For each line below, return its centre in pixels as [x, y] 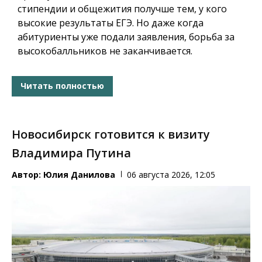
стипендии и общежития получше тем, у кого [122, 8]
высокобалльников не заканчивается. [105, 51]
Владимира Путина [71, 153]
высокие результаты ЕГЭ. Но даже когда [111, 23]
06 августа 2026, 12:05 [171, 174]
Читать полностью [62, 86]
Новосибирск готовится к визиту [111, 134]
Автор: [27, 174]
